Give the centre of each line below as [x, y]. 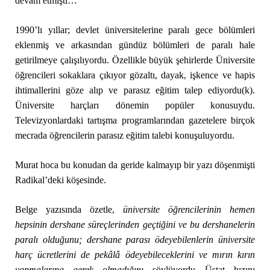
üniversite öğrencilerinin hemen [189, 209]
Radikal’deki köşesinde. [60, 180]
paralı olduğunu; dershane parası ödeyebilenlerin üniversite [135, 240]
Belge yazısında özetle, [69, 209]
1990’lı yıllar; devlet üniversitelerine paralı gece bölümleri [135, 30]
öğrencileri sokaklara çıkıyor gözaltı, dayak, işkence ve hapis [135, 75]
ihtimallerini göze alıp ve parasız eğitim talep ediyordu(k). [135, 90]
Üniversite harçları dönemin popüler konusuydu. [135, 105]
